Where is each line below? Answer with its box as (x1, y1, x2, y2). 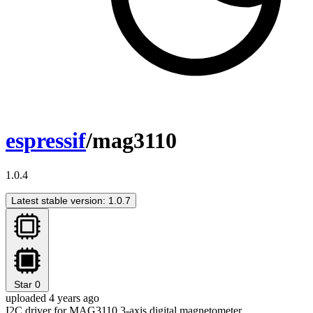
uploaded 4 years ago (6, 291, 99, 304)
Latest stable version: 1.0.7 (11, 194, 131, 206)
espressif (6, 128, 86, 154)
